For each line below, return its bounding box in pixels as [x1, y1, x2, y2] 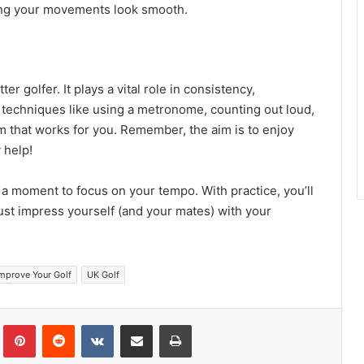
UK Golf [87, 268, 119, 280]
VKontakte [113, 317, 165, 331]
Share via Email [152, 317, 178, 331]
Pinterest [35, 317, 81, 331]
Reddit [74, 317, 106, 331]
